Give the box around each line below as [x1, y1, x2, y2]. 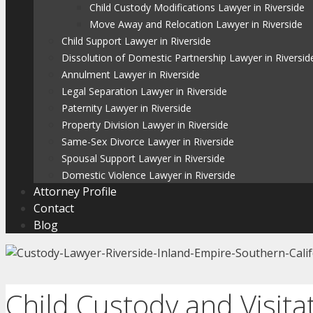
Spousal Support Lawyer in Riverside [61, 152, 225, 165]
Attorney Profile [34, 184, 117, 199]
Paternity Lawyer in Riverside [61, 101, 191, 115]
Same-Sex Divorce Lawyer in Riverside [61, 135, 234, 148]
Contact [34, 201, 74, 216]
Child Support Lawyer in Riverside [61, 34, 211, 48]
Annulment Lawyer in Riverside [61, 68, 200, 81]
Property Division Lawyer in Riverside [61, 118, 228, 131]
